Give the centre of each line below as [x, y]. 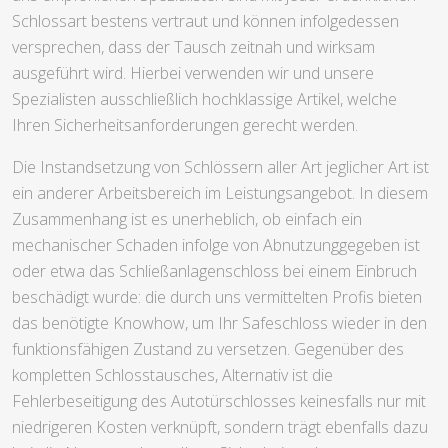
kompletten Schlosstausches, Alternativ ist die [172, 375]
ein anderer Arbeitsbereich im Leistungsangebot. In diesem [220, 193]
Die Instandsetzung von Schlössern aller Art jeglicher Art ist [220, 167]
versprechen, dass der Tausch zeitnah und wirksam [193, 47]
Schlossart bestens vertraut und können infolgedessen [205, 21]
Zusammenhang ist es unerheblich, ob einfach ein [187, 219]
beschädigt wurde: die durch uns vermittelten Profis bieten [217, 297]
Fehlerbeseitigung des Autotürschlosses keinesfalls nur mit [219, 401]
